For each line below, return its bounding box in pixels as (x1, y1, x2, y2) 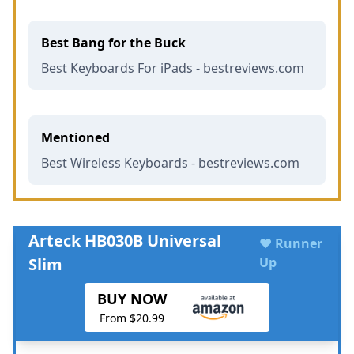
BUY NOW (97, 288, 168, 308)
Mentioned (41, 128, 110, 146)
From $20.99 (100, 310, 165, 326)
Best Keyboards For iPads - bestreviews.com (41, 58, 304, 77)
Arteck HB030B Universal (28, 229, 221, 251)
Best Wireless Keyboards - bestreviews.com (41, 153, 299, 171)
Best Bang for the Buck (41, 33, 186, 51)
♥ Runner (258, 234, 322, 252)
